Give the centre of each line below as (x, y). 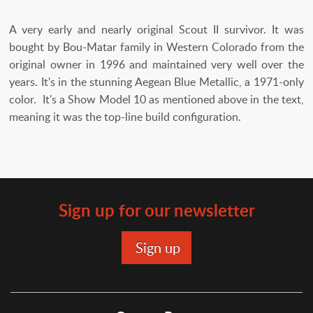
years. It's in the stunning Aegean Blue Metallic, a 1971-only (156, 82)
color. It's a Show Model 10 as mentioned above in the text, (156, 100)
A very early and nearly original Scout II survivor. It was (156, 30)
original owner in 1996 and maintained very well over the (156, 65)
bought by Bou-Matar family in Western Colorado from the (156, 47)
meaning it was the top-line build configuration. (125, 117)
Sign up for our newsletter (156, 210)
